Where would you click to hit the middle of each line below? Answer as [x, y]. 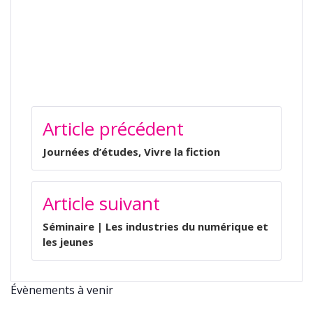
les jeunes [68, 242]
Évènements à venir [62, 290]
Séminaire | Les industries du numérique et [155, 227]
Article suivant [101, 204]
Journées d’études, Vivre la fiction [131, 152]
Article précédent [113, 129]
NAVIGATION [78, 114]
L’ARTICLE [66, 146]
